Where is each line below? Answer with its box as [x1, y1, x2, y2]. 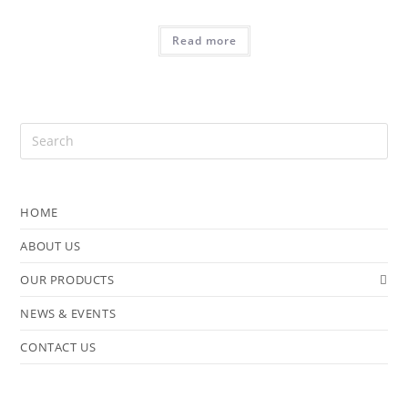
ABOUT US [20, 237, 81, 254]
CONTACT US [20, 338, 97, 355]
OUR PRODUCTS [20, 270, 115, 288]
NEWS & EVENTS [20, 304, 117, 321]
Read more [171, 33, 237, 49]
